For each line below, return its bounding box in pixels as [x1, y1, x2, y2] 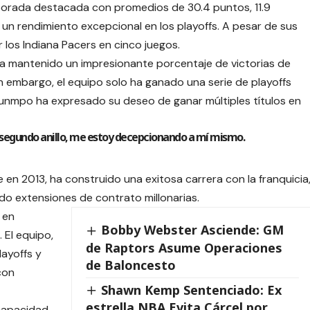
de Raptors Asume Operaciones [85, 239, 282, 256]
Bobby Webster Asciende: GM [100, 221, 284, 239]
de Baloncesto [85, 256, 176, 273]
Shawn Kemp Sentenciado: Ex [100, 281, 282, 298]
